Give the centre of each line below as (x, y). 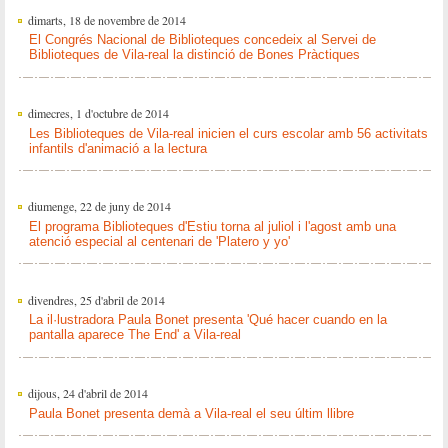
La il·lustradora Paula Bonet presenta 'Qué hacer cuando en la (207, 320)
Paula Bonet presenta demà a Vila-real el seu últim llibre (191, 413)
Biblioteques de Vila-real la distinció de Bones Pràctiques (194, 55)
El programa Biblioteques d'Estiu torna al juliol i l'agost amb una (212, 227)
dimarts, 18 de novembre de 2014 (106, 19)
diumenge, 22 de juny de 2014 (99, 206)
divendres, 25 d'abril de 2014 (96, 299)
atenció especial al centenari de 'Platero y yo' (159, 242)
